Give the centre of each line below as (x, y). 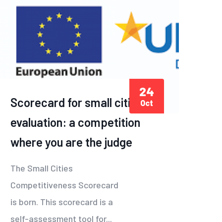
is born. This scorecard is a (62, 202)
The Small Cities (42, 168)
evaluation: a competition (75, 122)
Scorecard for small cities (77, 103)
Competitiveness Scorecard (64, 185)
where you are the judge (71, 142)
